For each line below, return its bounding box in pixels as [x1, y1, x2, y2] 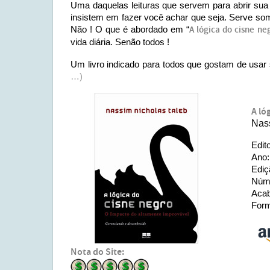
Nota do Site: [71, 246, 124, 259]
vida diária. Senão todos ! [71, 37, 169, 47]
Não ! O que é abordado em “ [71, 24, 190, 34]
